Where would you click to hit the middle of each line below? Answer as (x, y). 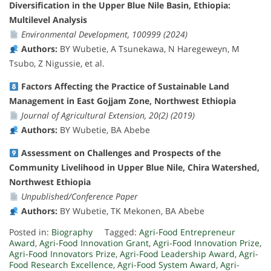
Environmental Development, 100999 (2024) (104, 34)
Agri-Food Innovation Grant (94, 243)
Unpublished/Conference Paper (79, 197)
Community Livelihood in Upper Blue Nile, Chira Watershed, (134, 168)
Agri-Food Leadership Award (177, 254)
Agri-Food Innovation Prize (206, 243)
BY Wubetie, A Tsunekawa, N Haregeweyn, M (148, 49)
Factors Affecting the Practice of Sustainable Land (125, 87)
